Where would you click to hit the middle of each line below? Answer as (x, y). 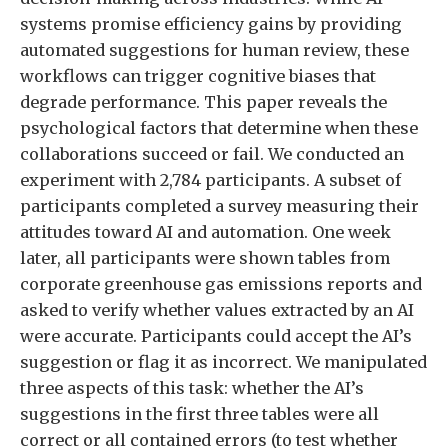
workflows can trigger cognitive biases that (198, 75)
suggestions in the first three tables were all (199, 413)
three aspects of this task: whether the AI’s (192, 387)
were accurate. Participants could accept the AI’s (216, 335)
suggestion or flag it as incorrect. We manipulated (223, 361)
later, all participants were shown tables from (205, 257)
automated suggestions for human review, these (214, 49)
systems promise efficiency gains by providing (211, 23)
